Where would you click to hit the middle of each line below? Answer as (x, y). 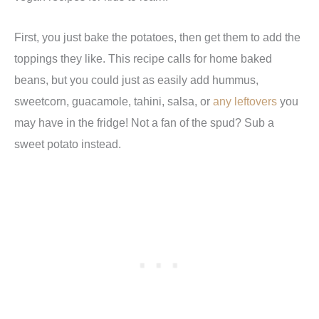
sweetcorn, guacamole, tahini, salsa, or (114, 101)
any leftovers (245, 101)
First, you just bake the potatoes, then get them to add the (157, 37)
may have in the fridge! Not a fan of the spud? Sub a (144, 122)
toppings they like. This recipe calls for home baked (143, 58)
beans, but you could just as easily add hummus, (136, 79)
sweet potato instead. (68, 143)
